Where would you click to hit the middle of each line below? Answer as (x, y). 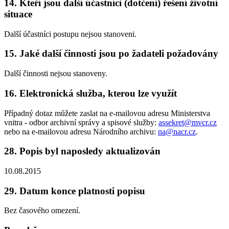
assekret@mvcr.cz (188, 122)
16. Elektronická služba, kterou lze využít (90, 93)
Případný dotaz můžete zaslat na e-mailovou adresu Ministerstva (107, 113)
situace (18, 14)
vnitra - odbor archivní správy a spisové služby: (81, 122)
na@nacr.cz (177, 131)
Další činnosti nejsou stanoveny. (56, 74)
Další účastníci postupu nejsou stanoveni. (70, 34)
